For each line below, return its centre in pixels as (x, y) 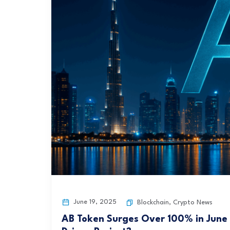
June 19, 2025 (94, 202)
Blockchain (153, 203)
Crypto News (193, 203)
